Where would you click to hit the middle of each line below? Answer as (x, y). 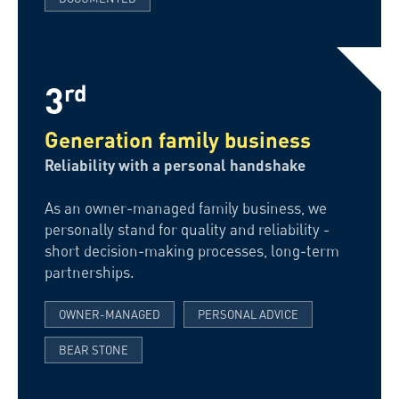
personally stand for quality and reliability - (187, 229)
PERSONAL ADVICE (248, 314)
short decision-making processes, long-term (192, 251)
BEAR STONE (94, 350)
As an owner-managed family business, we (186, 208)
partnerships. (90, 272)
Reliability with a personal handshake (175, 165)
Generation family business (178, 139)
